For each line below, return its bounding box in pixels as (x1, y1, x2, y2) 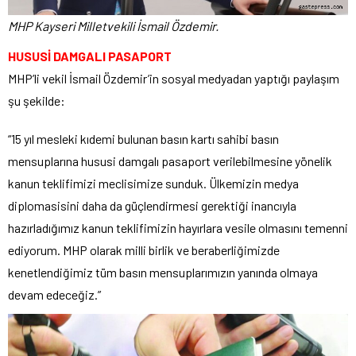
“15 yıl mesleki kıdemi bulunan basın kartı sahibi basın (8, 130, 279, 146)
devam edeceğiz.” (8, 286, 101, 302)
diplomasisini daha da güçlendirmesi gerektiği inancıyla (8, 197, 296, 213)
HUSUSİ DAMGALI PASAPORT (8, 48, 172, 64)
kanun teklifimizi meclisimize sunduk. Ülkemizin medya (8, 175, 299, 191)
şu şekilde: (8, 92, 65, 108)
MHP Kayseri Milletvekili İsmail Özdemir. (8, 17, 219, 33)
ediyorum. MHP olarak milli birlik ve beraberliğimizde (8, 242, 280, 257)
